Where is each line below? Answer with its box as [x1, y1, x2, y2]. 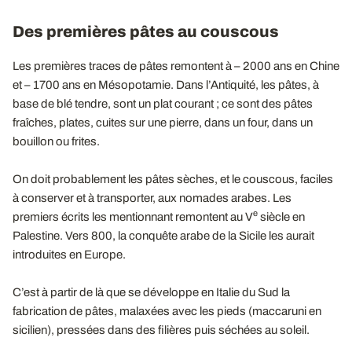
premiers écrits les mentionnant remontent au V [13, 211, 253, 223]
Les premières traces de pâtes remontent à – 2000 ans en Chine [13, 60, 339, 72]
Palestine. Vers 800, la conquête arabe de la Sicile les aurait [13, 229, 314, 242]
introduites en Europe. [13, 248, 126, 261]
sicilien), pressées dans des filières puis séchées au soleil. [13, 324, 310, 336]
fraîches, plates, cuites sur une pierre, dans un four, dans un [13, 116, 313, 129]
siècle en [258, 211, 305, 223]
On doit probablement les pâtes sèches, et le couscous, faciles [13, 173, 333, 185]
